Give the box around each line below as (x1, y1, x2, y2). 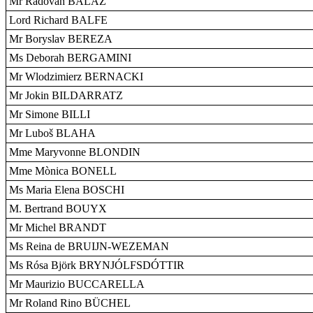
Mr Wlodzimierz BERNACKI (9, 71, 143, 82)
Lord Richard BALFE (9, 14, 108, 26)
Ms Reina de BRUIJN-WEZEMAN (9, 240, 169, 252)
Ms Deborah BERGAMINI (9, 52, 131, 64)
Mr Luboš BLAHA (9, 127, 96, 139)
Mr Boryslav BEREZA (9, 33, 112, 45)
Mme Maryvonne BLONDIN (9, 146, 140, 158)
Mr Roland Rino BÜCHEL (9, 297, 131, 309)
